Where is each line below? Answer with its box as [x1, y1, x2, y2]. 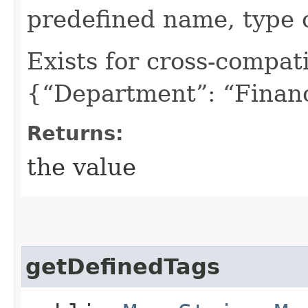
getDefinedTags [25, 254, 220, 279]
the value [27, 153, 136, 181]
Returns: [27, 121, 124, 145]
